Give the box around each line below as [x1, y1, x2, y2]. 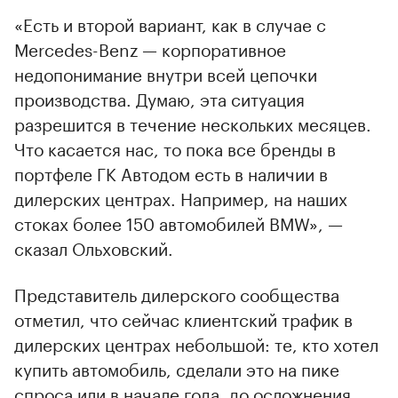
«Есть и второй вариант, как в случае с [14, 9, 326, 36]
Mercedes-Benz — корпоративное [14, 34, 286, 61]
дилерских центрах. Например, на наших [14, 183, 347, 211]
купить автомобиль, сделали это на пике [14, 354, 339, 381]
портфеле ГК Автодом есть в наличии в [14, 158, 328, 186]
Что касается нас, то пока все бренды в [14, 133, 336, 161]
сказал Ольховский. [14, 233, 173, 260]
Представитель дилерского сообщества [14, 279, 339, 306]
